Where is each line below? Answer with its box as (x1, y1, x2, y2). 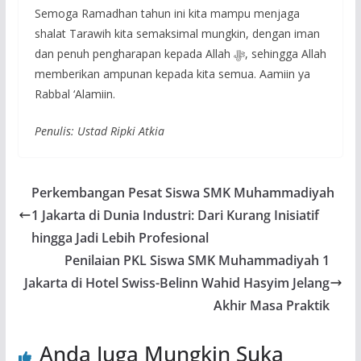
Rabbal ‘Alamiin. (34, 85, 115, 102)
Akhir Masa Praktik (214, 296, 330, 314)
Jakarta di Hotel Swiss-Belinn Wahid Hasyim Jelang (24, 273, 330, 292)
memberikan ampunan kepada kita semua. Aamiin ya (34, 65, 310, 81)
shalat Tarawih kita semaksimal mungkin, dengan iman (34, 25, 320, 41)
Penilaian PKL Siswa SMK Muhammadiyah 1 (64, 251, 330, 269)
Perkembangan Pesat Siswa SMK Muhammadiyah (31, 183, 334, 201)
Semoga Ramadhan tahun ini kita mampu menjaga (34, 5, 300, 21)
